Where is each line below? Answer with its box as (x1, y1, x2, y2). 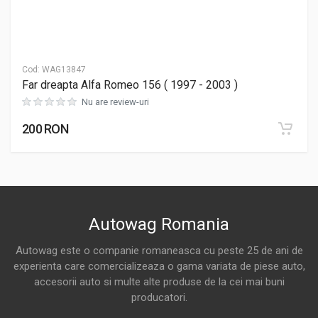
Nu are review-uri (82, 96, 149, 107)
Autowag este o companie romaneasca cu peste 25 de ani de (15, 244, 303, 257)
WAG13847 (40, 64, 86, 75)
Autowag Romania (89, 214, 229, 234)
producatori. (131, 291, 187, 304)
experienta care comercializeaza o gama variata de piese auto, (13, 260, 305, 273)
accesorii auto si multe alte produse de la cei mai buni (33, 275, 285, 288)
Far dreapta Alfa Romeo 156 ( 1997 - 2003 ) (22, 77, 238, 92)
